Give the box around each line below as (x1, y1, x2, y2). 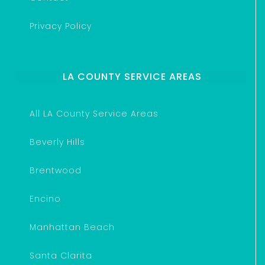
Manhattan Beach (30, 221, 115, 233)
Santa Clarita (30, 249, 92, 261)
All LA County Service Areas (30, 107, 159, 119)
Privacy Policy (30, 20, 92, 32)
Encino (30, 192, 61, 205)
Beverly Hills (30, 135, 85, 148)
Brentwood (30, 164, 82, 176)
